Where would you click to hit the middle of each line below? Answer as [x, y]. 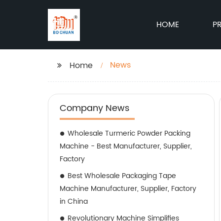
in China [74, 202]
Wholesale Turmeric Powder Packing [129, 133]
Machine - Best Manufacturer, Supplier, [126, 146]
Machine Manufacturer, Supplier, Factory [128, 189]
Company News [94, 108]
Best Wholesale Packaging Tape [122, 176]
